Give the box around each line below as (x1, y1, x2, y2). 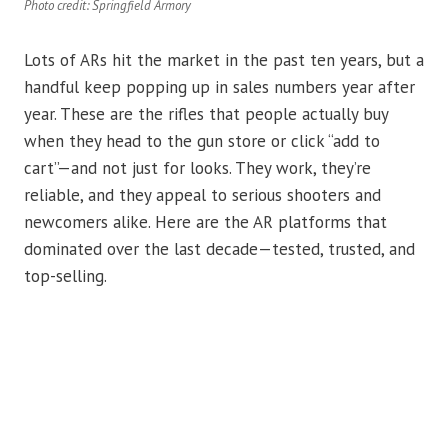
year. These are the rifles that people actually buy (24, 103, 388, 126)
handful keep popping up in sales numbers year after (24, 76, 415, 99)
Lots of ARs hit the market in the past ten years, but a (24, 49, 424, 72)
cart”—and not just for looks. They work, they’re (24, 157, 371, 180)
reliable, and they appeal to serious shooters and (24, 184, 381, 207)
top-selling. (24, 265, 107, 288)
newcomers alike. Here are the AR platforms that (24, 211, 387, 234)
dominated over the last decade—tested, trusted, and (24, 238, 415, 261)
